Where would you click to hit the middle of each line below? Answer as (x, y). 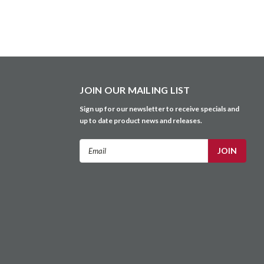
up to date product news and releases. (141, 121)
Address (95, 158)
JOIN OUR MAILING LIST (135, 90)
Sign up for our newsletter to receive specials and (160, 109)
